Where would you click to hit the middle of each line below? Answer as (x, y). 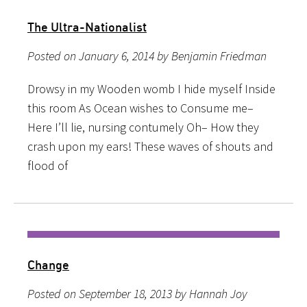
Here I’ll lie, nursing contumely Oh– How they (143, 127)
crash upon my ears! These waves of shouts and (150, 146)
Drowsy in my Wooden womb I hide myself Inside (151, 88)
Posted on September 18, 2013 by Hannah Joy (137, 293)
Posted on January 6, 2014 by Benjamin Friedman (147, 56)
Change (48, 264)
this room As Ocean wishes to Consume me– (140, 108)
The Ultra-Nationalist (87, 26)
